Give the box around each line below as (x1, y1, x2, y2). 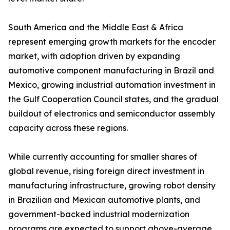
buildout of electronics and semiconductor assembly (8, 108, 215, 119)
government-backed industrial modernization (8, 209, 189, 220)
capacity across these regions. (8, 123, 128, 133)
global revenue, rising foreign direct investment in (8, 166, 204, 177)
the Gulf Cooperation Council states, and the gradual (8, 94, 219, 105)
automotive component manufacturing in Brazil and (8, 65, 214, 76)
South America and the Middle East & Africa (8, 22, 183, 33)
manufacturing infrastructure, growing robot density (8, 180, 216, 191)
